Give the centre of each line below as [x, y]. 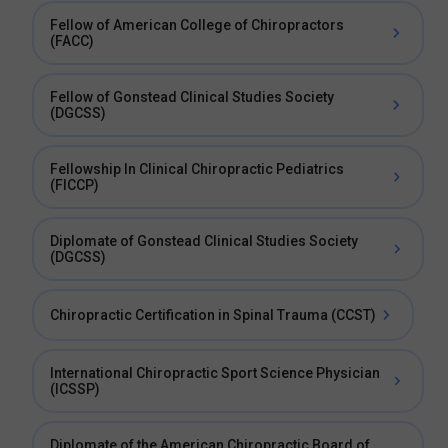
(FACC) [72, 41]
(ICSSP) [75, 389]
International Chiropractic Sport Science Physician [215, 373]
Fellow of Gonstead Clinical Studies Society [192, 97]
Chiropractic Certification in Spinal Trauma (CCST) [213, 315]
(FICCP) [74, 185]
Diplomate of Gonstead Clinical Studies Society [204, 241]
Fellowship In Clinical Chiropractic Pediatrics [197, 169]
